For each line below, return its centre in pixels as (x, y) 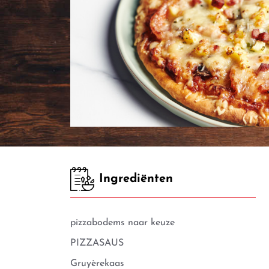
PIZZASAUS (100, 243)
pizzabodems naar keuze (122, 223)
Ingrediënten (136, 179)
